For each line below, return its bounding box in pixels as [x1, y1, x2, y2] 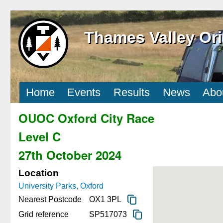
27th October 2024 [18, 146, 121, 163]
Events [67, 86, 101, 99]
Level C [18, 127, 61, 145]
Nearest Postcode [18, 195, 82, 204]
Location [18, 167, 59, 178]
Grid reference [18, 210, 69, 219]
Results [113, 86, 150, 99]
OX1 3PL [89, 195, 121, 204]
